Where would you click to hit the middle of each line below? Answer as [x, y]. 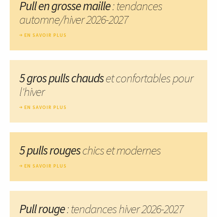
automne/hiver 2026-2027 [74, 19]
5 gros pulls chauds [62, 78]
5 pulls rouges [51, 150]
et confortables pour [149, 78]
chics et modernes [122, 150]
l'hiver [32, 91]
